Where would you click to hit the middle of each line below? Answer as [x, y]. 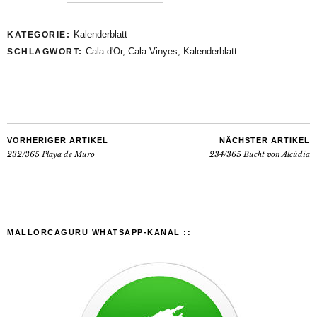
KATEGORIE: [40, 35]
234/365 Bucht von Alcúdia [260, 155]
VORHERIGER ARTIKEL [58, 140]
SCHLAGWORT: [46, 52]
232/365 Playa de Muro [51, 155]
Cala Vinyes [153, 52]
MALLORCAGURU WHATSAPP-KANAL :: [99, 232]
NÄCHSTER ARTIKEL [265, 140]
